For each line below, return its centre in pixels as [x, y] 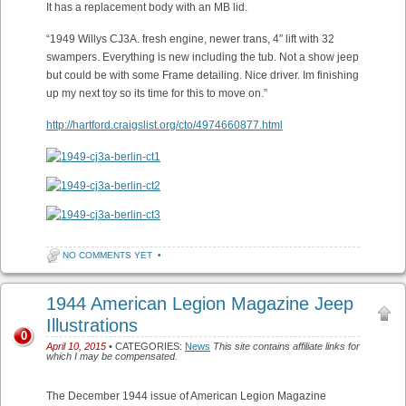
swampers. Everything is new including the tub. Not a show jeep [203, 57]
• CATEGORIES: [145, 346]
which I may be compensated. [112, 356]
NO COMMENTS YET [107, 255]
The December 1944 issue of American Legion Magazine [186, 396]
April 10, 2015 [76, 346]
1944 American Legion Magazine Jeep [200, 304]
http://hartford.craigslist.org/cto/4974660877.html [164, 125]
